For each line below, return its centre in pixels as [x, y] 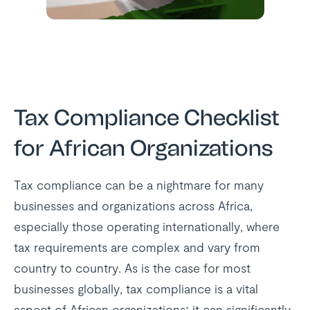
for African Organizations [143, 148]
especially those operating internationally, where [147, 226]
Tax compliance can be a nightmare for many [139, 185]
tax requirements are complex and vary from [137, 247]
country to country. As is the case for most [132, 268]
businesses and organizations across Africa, [133, 206]
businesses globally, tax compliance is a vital [136, 289]
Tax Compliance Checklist [147, 118]
